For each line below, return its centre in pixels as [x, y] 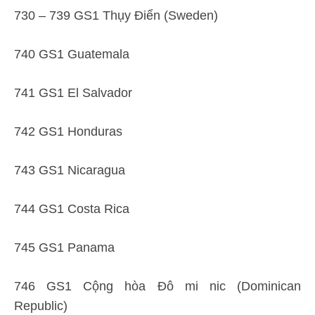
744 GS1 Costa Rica [72, 209]
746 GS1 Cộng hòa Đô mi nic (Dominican [157, 286]
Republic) [41, 306]
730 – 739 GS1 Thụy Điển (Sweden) [116, 15]
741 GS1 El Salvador [73, 93]
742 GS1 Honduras [68, 131]
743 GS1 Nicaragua [70, 170]
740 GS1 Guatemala [72, 54]
